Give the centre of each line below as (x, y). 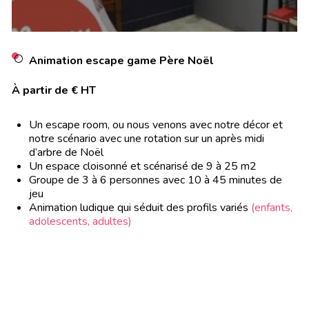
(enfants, (272, 208)
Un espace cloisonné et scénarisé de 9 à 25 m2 (143, 166)
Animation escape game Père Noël (122, 61)
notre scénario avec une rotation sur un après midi (147, 139)
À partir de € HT (54, 90)
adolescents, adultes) (81, 221)
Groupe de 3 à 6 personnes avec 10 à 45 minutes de (156, 180)
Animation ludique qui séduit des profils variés (140, 208)
